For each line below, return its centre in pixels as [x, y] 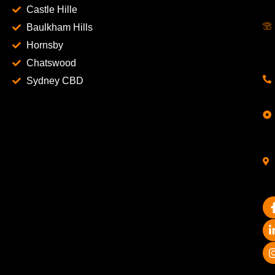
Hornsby [45, 45]
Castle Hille [52, 10]
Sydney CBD [55, 81]
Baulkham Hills [59, 28]
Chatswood [51, 63]
